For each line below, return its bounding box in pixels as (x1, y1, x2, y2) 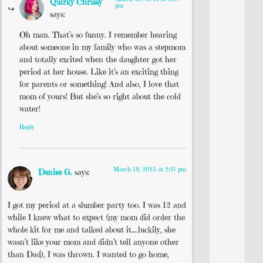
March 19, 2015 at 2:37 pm (113, 164, 186, 173)
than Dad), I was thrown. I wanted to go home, (8, 249, 169, 260)
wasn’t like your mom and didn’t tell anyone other (8, 237, 179, 248)
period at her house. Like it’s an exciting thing (19, 66, 178, 77)
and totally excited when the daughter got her (19, 54, 177, 65)
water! (19, 103, 41, 114)
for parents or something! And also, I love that (19, 79, 179, 90)
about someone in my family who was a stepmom (19, 42, 186, 53)
